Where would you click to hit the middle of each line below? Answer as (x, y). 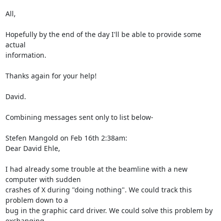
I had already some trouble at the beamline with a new (96, 169)
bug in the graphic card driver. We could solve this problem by (109, 210)
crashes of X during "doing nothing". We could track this (98, 189)
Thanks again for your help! (51, 75)
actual (15, 44)
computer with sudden (43, 179)
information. (26, 55)
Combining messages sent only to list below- (79, 117)
